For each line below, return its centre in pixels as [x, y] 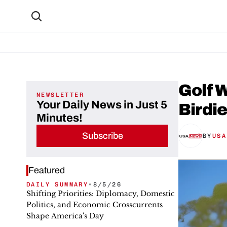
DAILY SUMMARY [58, 184]
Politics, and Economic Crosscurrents [94, 205]
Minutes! [60, 118]
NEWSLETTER [60, 95]
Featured [47, 170]
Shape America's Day [65, 216]
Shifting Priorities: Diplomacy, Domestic [101, 194]
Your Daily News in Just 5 [102, 105]
